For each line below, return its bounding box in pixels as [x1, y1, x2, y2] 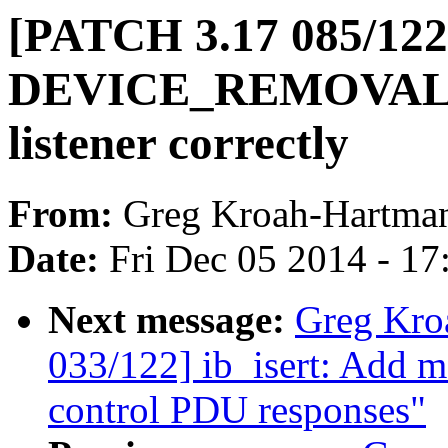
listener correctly [8, 117, 349, 169]
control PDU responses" [48, 388, 426, 432]
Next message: [48, 298, 295, 342]
